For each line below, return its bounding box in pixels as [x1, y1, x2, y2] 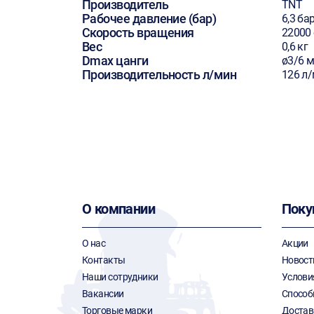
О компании [82, 200, 155, 217]
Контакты [82, 254, 125, 266]
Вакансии [82, 288, 124, 299]
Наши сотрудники [82, 271, 158, 282]
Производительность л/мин [82, 67, 237, 82]
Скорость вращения [82, 25, 194, 40]
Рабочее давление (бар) [82, 11, 217, 26]
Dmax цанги [82, 53, 149, 68]
